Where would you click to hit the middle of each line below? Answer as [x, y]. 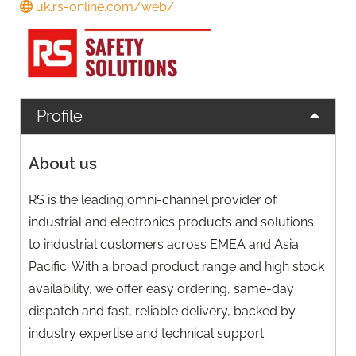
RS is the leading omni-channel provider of [152, 200]
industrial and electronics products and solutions [171, 222]
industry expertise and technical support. [147, 334]
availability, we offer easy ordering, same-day [161, 289]
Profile [60, 116]
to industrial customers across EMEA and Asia [163, 245]
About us [62, 164]
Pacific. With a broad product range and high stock [176, 267]
